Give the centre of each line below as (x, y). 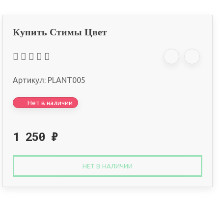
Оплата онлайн (130, 204)
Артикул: (30, 80)
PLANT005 (66, 80)
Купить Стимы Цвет (60, 32)
